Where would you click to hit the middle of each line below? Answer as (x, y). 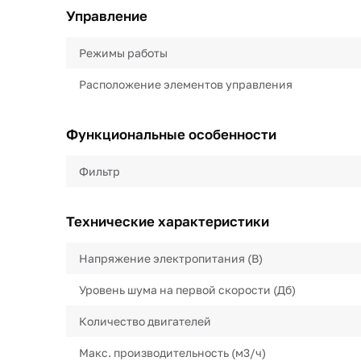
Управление (107, 16)
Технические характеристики (168, 221)
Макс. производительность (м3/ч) (172, 353)
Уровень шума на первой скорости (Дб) (187, 290)
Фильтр (100, 171)
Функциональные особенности (171, 134)
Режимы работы (123, 53)
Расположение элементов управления (186, 84)
